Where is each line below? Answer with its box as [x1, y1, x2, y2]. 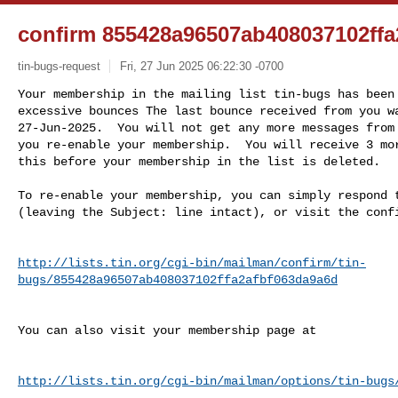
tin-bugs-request [18, 59, 100, 73]
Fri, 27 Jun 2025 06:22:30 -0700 [119, 59, 283, 73]
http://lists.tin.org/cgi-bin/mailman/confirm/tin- [18, 255, 366, 270]
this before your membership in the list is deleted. [18, 154, 380, 169]
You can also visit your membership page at [18, 322, 316, 338]
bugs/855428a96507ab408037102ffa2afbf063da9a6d [18, 272, 338, 287]
